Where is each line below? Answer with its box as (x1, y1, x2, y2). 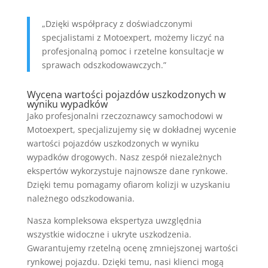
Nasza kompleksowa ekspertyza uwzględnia (26, 214, 202, 226)
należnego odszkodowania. (26, 192, 135, 204)
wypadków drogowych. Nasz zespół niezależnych (26, 151, 222, 163)
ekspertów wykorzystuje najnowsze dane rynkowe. (26, 165, 228, 176)
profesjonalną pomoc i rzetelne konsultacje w (41, 45, 224, 57)
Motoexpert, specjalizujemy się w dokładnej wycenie (26, 123, 236, 135)
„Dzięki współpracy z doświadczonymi (41, 17, 193, 29)
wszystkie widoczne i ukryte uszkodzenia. (26, 228, 191, 240)
